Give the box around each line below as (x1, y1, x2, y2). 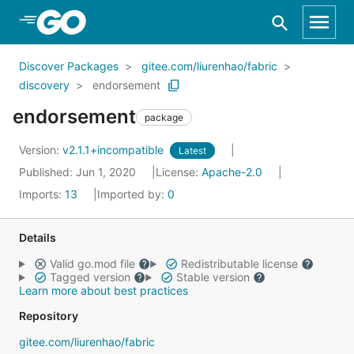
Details (19, 231, 56, 244)
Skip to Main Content (32, 13, 160, 29)
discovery (19, 78, 70, 92)
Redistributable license (177, 257, 301, 270)
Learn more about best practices (19, 284, 188, 297)
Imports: (19, 187, 65, 201)
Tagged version (46, 270, 134, 284)
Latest (179, 145, 206, 156)
